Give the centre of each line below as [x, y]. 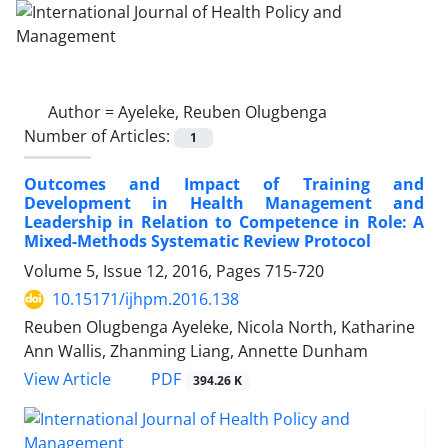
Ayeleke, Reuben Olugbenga [222, 112]
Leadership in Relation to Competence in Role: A [224, 222]
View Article [67, 379]
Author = [83, 112]
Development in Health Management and [224, 203]
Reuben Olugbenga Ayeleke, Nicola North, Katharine [219, 327]
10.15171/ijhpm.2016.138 [145, 299]
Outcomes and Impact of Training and [224, 184]
